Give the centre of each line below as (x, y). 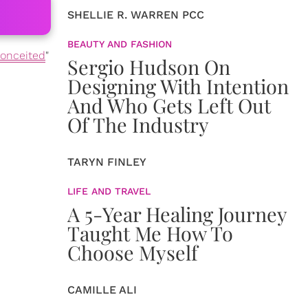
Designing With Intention (178, 86)
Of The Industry (138, 124)
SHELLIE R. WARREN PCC (136, 15)
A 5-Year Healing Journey (177, 214)
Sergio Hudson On (149, 67)
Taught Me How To (150, 233)
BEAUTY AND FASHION (120, 44)
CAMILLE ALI (102, 290)
